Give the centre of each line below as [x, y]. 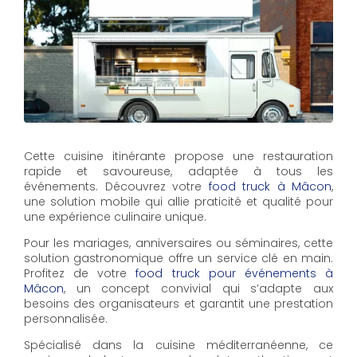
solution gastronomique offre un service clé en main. [178, 259]
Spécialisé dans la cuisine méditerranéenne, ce [178, 345]
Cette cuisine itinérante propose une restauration [178, 157]
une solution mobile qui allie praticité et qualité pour [178, 202]
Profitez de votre [80, 274]
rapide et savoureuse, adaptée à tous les [178, 172]
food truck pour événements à [235, 274]
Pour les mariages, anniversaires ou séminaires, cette [178, 243]
